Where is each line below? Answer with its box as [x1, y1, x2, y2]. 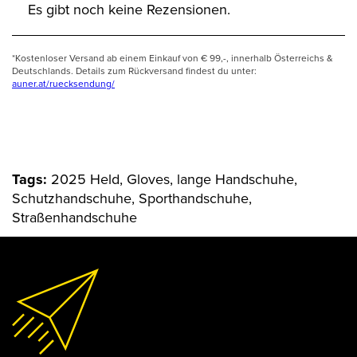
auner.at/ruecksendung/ [12, 76, 115, 92]
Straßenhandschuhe [12, 207, 137, 229]
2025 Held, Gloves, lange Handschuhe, [51, 169, 297, 190]
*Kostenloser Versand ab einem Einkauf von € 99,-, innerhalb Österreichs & [12, 51, 333, 66]
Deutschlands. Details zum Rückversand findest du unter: [12, 64, 257, 79]
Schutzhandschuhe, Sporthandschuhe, [12, 188, 252, 210]
